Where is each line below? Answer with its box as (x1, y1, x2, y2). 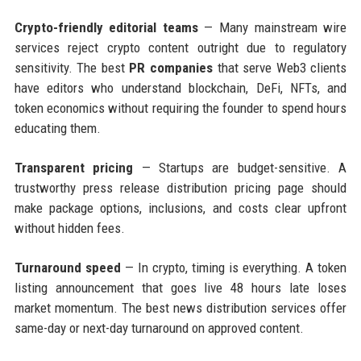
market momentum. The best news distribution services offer (14, 300, 347, 317)
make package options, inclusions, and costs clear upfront (14, 200, 347, 217)
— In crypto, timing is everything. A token (120, 259, 347, 276)
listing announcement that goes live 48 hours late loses (14, 280, 347, 297)
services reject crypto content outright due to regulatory (14, 39, 347, 56)
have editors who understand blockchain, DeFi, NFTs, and (14, 80, 347, 97)
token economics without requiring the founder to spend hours (14, 100, 347, 117)
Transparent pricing (14, 160, 134, 176)
